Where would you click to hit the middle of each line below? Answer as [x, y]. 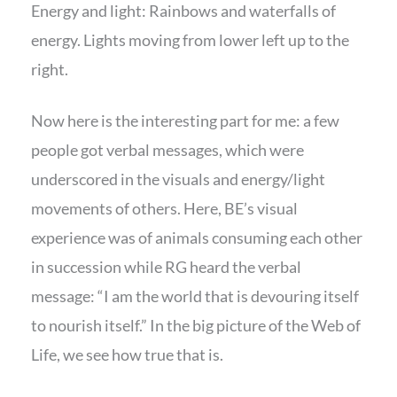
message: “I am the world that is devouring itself [195, 296]
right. [50, 70]
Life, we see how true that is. [127, 354]
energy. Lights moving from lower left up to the [190, 40]
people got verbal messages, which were [167, 149]
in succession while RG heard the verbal [166, 266]
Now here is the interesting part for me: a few [185, 120]
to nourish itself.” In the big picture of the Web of [196, 325]
